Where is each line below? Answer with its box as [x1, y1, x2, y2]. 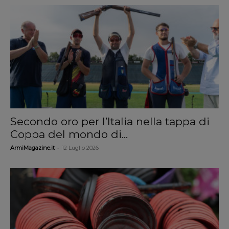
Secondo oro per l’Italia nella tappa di [10, 114, 210, 128]
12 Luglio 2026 [62, 144, 99, 151]
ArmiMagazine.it [10, 144, 55, 151]
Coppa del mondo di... [10, 127, 128, 141]
